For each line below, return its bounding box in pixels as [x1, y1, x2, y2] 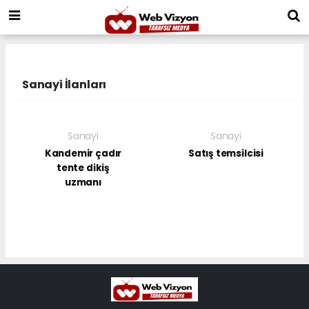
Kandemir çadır [44, 146, 122, 160]
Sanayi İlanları [22, 76, 107, 92]
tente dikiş [57, 161, 110, 175]
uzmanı [65, 175, 101, 189]
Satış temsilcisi [188, 146, 263, 160]
